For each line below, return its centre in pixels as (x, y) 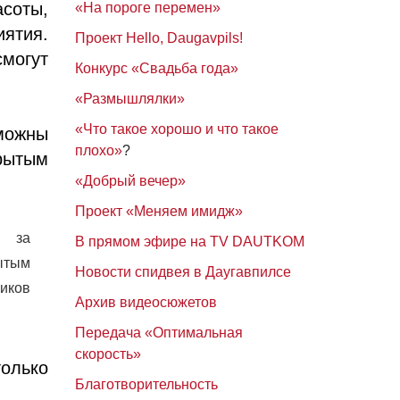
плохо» (98, 150)
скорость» (108, 354)
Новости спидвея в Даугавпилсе (183, 272)
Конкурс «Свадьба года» (156, 68)
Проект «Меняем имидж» (158, 211)
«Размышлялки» (129, 99)
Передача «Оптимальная (158, 333)
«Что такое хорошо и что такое (176, 129)
